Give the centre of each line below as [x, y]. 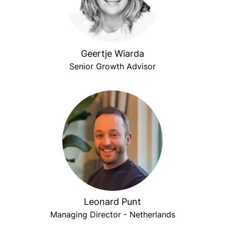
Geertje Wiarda [113, 53]
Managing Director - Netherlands [113, 214]
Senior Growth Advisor [113, 66]
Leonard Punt [113, 202]
